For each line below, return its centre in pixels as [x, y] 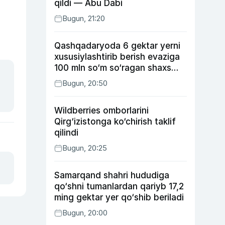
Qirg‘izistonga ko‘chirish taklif [115, 122]
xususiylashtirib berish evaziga [117, 57]
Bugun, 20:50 [85, 83]
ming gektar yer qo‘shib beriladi [119, 197]
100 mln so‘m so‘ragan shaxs [113, 68]
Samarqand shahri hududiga [112, 175]
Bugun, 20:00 [85, 213]
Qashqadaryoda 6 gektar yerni [117, 46]
